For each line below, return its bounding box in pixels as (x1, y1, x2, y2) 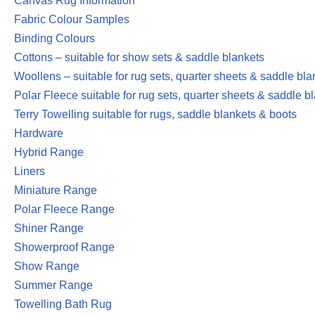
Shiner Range (14, 222, 84, 234)
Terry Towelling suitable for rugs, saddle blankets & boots (14, 108, 297, 120)
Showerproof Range (14, 241, 115, 253)
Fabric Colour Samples (14, 13, 129, 25)
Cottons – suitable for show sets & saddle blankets (14, 51, 264, 63)
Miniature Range (14, 184, 97, 196)
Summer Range (14, 279, 93, 291)
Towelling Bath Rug (14, 298, 112, 310)
